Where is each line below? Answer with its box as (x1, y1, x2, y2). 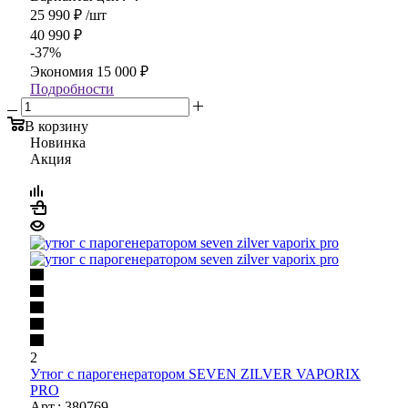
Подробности (30, 80, 114, 97)
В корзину (25, 117, 88, 134)
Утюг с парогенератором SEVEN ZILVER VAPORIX (30, 365, 361, 382)
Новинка (30, 134, 86, 150)
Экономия (30, 63, 97, 79)
